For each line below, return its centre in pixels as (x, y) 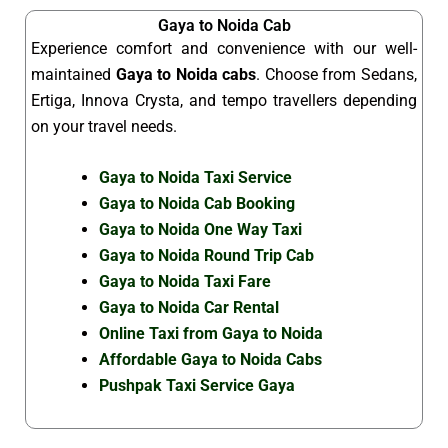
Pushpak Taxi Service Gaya (197, 386)
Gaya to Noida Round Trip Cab (206, 256)
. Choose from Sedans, (337, 74)
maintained (73, 74)
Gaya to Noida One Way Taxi (200, 230)
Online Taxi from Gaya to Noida (211, 334)
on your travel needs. (104, 126)
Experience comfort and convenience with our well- (224, 48)
